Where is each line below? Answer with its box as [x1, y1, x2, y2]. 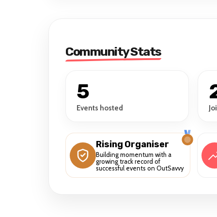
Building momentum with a [96, 150, 171, 158]
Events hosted [77, 104, 123, 113]
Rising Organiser [96, 139, 169, 150]
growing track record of [96, 157, 160, 165]
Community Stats [65, 45, 161, 59]
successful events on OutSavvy [96, 164, 184, 172]
